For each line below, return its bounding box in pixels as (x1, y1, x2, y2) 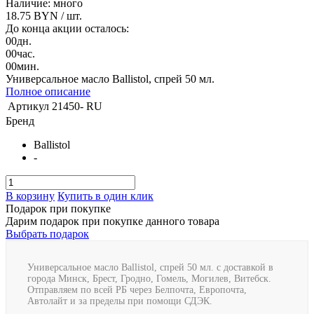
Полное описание (6, 85, 90, 97)
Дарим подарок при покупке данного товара (6, 214, 219, 227)
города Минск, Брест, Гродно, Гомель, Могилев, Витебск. (27, 273, 271, 284)
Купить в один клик (57, 189, 153, 202)
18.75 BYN (6, 9, 61, 22)
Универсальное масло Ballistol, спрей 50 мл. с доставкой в (27, 261, 273, 273)
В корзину (6, 189, 55, 202)
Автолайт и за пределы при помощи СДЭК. (27, 295, 212, 306)
